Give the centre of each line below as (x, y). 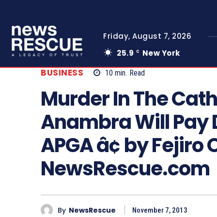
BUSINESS (62, 73)
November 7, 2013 (160, 210)
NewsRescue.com (125, 169)
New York (161, 53)
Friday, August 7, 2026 (147, 36)
